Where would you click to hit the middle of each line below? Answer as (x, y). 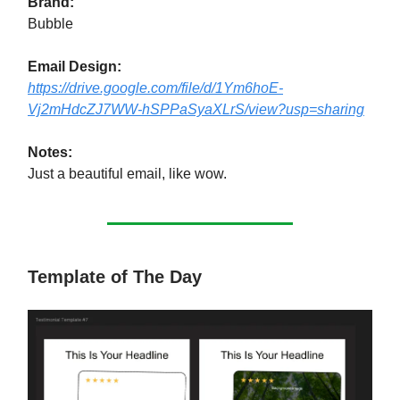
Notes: (50, 153)
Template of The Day (115, 277)
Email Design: (75, 67)
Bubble (50, 24)
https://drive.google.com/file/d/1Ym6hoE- (155, 88)
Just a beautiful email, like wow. (127, 174)
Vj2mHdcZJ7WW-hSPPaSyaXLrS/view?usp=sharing (196, 110)
